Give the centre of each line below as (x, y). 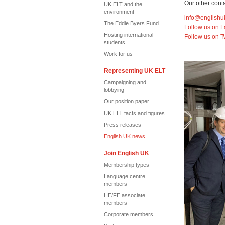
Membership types (127, 165)
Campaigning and (125, 82)
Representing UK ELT (135, 71)
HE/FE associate (125, 195)
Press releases (123, 125)
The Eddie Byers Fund (131, 23)
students (115, 42)
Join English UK (127, 153)
